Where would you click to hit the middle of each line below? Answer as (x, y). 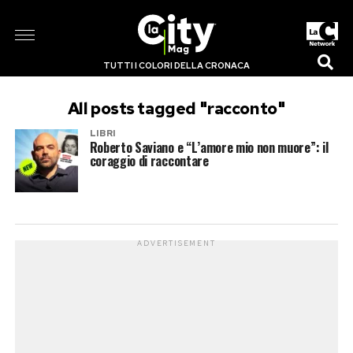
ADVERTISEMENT (176, 243)
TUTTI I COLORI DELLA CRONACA (176, 65)
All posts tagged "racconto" (176, 108)
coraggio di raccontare (149, 161)
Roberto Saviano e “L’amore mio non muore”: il (209, 147)
